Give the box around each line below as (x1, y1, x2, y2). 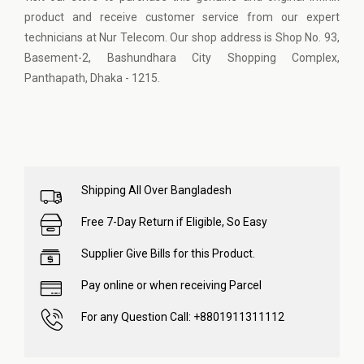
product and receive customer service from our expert (24, 11, 340, 24)
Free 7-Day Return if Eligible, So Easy (81, 215, 267, 228)
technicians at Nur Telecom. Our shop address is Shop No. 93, (24, 31, 340, 44)
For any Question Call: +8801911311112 (81, 310, 284, 323)
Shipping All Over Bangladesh (81, 184, 232, 197)
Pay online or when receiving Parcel (81, 279, 262, 292)
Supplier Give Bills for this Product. (81, 247, 255, 260)
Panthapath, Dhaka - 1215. (24, 71, 160, 84)
